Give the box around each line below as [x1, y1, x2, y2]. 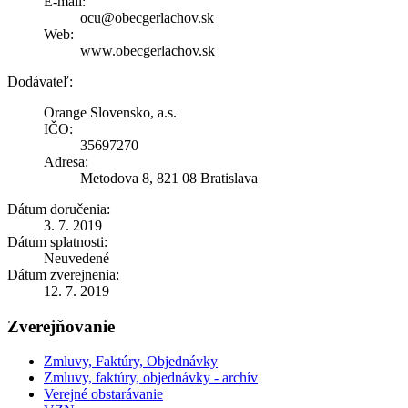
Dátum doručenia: [7, 200, 110, 217]
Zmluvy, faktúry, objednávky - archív [44, 370, 258, 386]
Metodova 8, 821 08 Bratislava [80, 169, 258, 186]
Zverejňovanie [7, 316, 115, 336]
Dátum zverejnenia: [7, 266, 119, 282]
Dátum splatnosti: [7, 233, 107, 250]
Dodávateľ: [7, 73, 73, 89]
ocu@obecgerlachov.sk [80, 9, 214, 25]
